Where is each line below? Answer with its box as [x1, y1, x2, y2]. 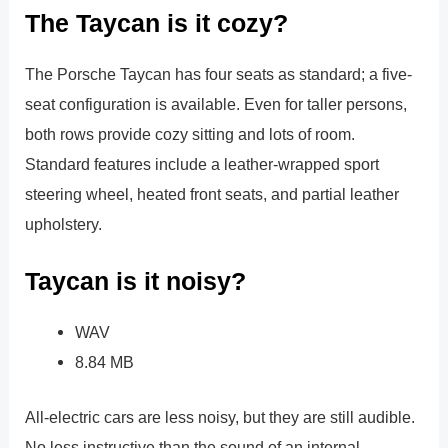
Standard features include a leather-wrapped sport [25, 154, 380, 173]
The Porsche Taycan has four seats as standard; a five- [25, 64, 413, 83]
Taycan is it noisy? [25, 267, 247, 296]
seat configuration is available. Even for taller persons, [25, 94, 408, 113]
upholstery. [25, 214, 103, 233]
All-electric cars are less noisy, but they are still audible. [25, 407, 416, 426]
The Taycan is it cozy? [25, 8, 289, 37]
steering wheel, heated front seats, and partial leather [25, 184, 400, 203]
